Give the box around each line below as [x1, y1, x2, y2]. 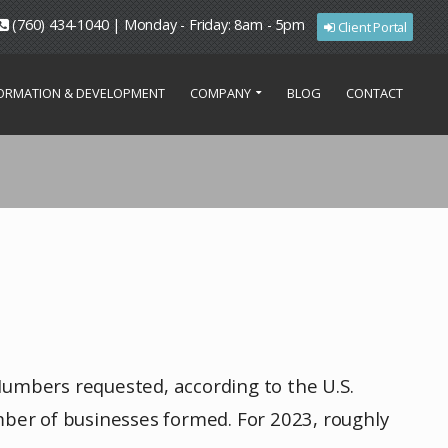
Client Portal [334, 17, 407, 36]
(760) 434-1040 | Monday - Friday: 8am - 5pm [8, 14, 305, 34]
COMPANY [190, 83, 252, 102]
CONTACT [346, 83, 404, 102]
